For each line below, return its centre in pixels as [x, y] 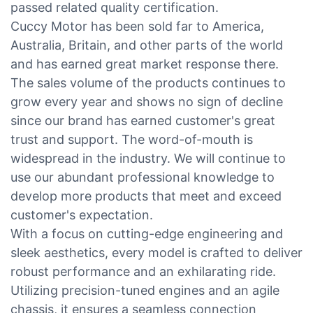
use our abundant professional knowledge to [143, 177]
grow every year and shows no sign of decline [147, 101]
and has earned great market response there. [145, 64]
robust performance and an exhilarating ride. [143, 271]
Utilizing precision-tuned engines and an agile [145, 290]
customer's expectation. [82, 214]
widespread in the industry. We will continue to [148, 158]
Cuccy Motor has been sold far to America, [137, 26]
